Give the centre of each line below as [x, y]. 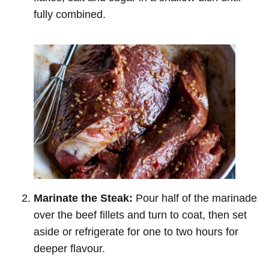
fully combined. [70, 14]
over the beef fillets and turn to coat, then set [140, 215]
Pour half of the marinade [195, 198]
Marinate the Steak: [83, 198]
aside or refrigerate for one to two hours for [136, 231]
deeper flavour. [69, 248]
